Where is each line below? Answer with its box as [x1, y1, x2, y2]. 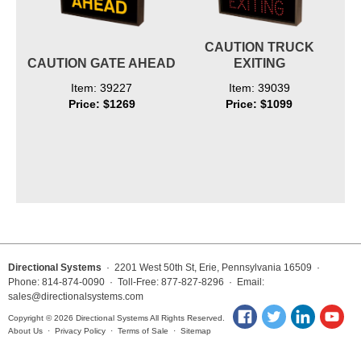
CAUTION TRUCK [204, 40, 314, 55]
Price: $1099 [226, 98, 293, 111]
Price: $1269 [68, 98, 135, 111]
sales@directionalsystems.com [8, 291, 143, 303]
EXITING [233, 56, 285, 71]
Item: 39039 [228, 81, 290, 95]
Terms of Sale [118, 326, 168, 336]
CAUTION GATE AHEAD [27, 56, 176, 71]
